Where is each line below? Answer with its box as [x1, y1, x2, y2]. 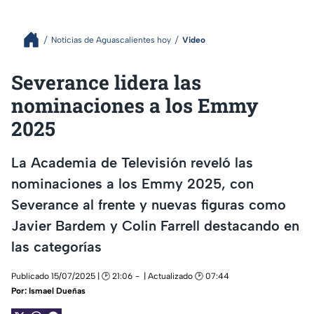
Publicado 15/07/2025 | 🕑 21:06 [11, 271, 132, 282]
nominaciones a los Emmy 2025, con [11, 175, 254, 192]
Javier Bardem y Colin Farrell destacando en [11, 217, 299, 234]
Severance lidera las [11, 69, 201, 95]
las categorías [11, 238, 102, 255]
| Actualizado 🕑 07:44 [144, 271, 229, 282]
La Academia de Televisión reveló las [11, 153, 253, 171]
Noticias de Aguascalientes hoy [51, 34, 171, 45]
